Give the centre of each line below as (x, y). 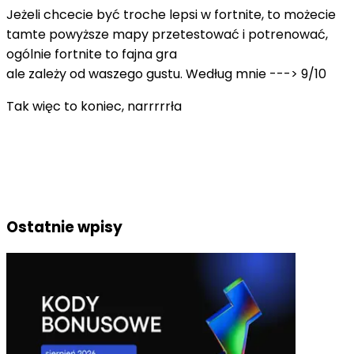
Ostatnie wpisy (64, 227)
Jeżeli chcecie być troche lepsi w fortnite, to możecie (171, 14)
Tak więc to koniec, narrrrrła (94, 106)
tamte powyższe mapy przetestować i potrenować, (167, 34)
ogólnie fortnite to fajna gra (92, 54)
